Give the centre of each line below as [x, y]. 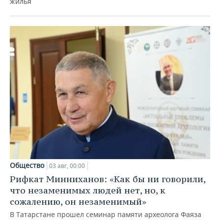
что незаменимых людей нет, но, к [88, 191]
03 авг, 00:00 [67, 166]
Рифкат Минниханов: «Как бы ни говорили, [108, 179]
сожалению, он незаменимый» [78, 202]
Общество [27, 165]
